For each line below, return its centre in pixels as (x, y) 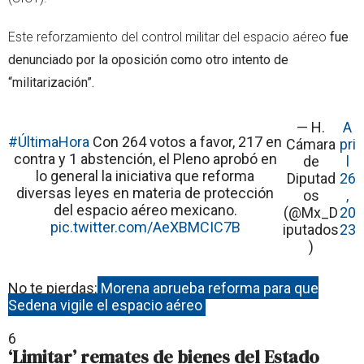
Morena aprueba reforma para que (209, 288)
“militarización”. (51, 82)
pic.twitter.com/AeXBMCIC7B (145, 227)
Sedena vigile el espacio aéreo (105, 305)
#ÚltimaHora (49, 141)
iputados (311, 229)
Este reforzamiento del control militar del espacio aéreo (169, 37)
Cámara (311, 144)
